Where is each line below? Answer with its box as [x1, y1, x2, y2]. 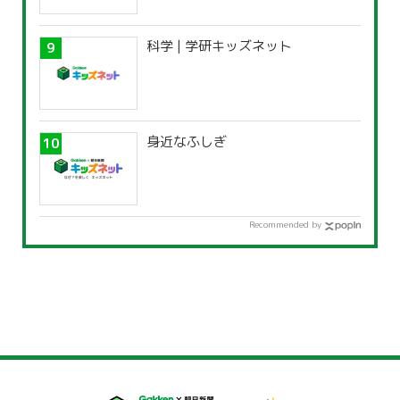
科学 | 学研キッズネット [146, 37, 292, 56]
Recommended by [249, 218, 321, 231]
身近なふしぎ [146, 132, 227, 152]
